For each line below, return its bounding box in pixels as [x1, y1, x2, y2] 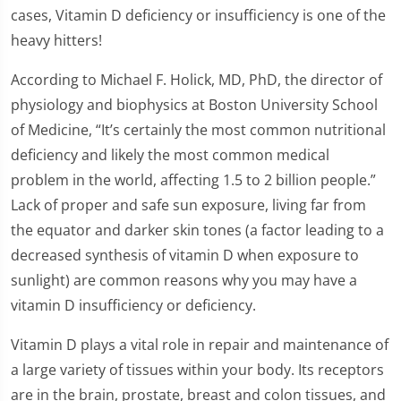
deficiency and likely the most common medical [11, 145, 329, 166]
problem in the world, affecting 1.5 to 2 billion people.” [11, 170, 376, 191]
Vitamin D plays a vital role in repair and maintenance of [11, 335, 388, 355]
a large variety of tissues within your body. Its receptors [11, 360, 384, 380]
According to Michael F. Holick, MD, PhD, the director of [11, 70, 382, 90]
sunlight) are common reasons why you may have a [11, 270, 357, 291]
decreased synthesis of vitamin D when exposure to [11, 245, 359, 266]
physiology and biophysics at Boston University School [11, 95, 378, 115]
